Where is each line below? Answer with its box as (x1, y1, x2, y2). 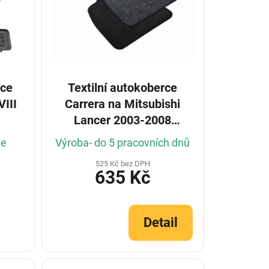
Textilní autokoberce (68, 80, 178, 95)
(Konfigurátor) (85, 128, 161, 144)
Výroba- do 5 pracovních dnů (55, 136, 190, 149)
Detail (143, 214, 178, 230)
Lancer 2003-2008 (74, 112, 172, 127)
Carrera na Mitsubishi (65, 96, 181, 111)
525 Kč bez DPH (95, 159, 150, 168)
